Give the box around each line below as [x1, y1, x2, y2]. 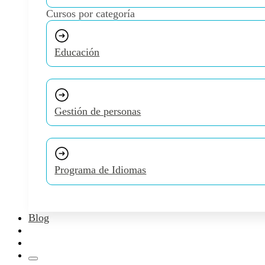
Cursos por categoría [46, 7, 135, 20]
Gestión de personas [54, 105, 141, 117]
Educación [54, 46, 100, 59]
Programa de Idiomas [54, 164, 147, 176]
